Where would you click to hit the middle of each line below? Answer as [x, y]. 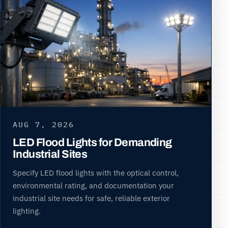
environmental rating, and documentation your [93, 185]
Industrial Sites [50, 154]
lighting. [27, 210]
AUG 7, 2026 [44, 124]
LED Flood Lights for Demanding [92, 142]
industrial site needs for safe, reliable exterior [91, 198]
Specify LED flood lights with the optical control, [96, 172]
